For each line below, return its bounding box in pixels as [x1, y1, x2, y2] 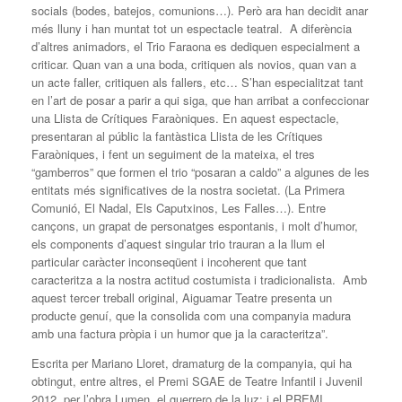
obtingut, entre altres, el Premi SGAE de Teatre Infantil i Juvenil [31, 372, 363, 390]
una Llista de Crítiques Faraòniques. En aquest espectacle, [31, 109, 339, 127]
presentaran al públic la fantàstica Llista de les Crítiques [31, 127, 323, 145]
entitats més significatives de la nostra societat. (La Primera [31, 181, 345, 199]
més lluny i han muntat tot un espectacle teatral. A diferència [31, 20, 352, 38]
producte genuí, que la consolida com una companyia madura [31, 307, 351, 325]
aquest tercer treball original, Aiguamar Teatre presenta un [31, 289, 332, 307]
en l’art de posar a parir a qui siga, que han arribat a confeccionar [31, 92, 369, 109]
